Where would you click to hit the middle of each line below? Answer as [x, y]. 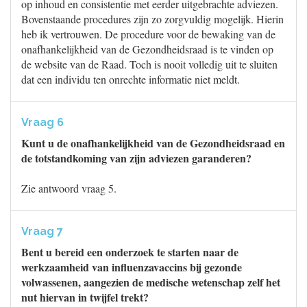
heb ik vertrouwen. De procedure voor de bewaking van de [148, 34]
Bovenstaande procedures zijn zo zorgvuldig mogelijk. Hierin [152, 19]
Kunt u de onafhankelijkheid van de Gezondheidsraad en [153, 143]
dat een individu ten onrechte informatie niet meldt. [131, 79]
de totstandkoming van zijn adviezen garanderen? [136, 158]
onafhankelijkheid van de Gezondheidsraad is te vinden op [147, 49]
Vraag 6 [42, 122]
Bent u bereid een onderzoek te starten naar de [130, 252]
